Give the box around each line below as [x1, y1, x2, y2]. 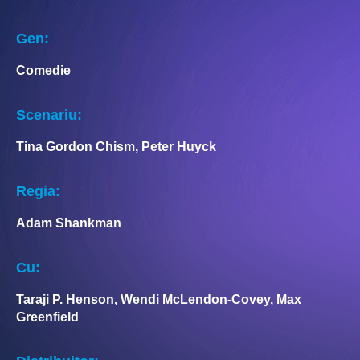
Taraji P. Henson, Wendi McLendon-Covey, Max [16, 292, 301, 307]
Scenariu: [16, 107, 82, 124]
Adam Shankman [16, 216, 121, 231]
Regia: [16, 183, 60, 200]
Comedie [16, 63, 71, 78]
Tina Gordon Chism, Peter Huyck [16, 140, 216, 154]
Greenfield [16, 310, 79, 325]
